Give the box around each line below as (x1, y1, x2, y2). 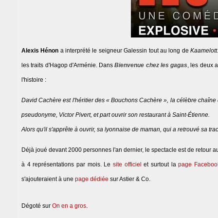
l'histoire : (21, 76, 46, 84)
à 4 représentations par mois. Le (21, 161, 113, 168)
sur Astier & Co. (109, 176, 150, 183)
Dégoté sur (21, 202, 52, 210)
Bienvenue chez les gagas (114, 62, 188, 69)
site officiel (112, 161, 142, 168)
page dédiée (75, 176, 109, 183)
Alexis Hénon (21, 47, 59, 54)
